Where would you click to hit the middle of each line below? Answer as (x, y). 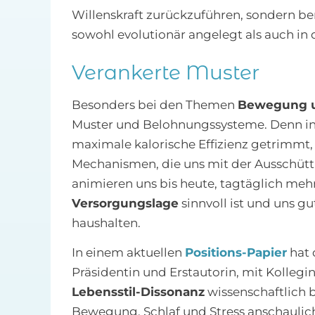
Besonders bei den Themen (154, 105)
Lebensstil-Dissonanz (138, 292)
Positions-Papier (236, 253)
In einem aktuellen (128, 253)
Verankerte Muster (165, 73)
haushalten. (106, 223)
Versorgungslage (125, 204)
